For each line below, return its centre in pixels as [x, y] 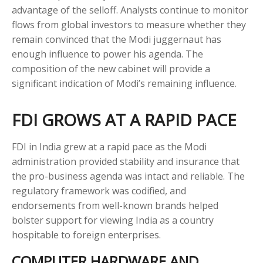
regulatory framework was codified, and [99, 191]
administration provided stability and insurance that [126, 162]
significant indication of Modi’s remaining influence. [124, 84]
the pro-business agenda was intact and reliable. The [128, 176]
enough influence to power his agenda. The [107, 54]
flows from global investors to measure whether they [129, 25]
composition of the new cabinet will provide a [111, 69]
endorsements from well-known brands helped [115, 206]
